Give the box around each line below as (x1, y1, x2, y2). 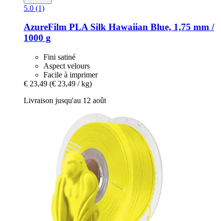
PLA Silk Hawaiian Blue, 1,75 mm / (67, 22, 214, 33)
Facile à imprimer (43, 70, 98, 79)
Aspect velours (43, 61, 90, 70)
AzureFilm (24, 22, 67, 33)
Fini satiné (43, 52, 75, 61)
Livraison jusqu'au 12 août (24, 96, 106, 105)
